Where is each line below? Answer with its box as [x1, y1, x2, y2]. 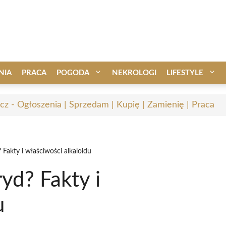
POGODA [56, 69, 89, 77]
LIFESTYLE [166, 69, 203, 77]
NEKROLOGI [112, 69, 156, 77]
